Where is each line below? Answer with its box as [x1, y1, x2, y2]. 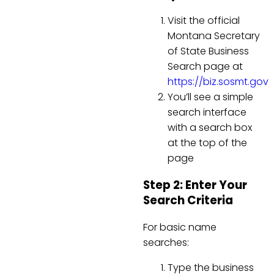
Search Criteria [143, 192, 233, 209]
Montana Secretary [168, 29, 260, 43]
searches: [143, 235, 189, 250]
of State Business [168, 44, 249, 59]
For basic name [143, 220, 217, 234]
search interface [168, 105, 246, 120]
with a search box [168, 120, 252, 135]
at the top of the [168, 136, 247, 150]
